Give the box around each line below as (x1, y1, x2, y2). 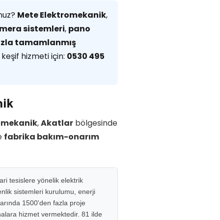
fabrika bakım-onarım (4, 131, 99, 142)
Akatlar (41, 117, 73, 129)
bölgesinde (73, 117, 117, 129)
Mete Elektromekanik (17, 9, 106, 21)
